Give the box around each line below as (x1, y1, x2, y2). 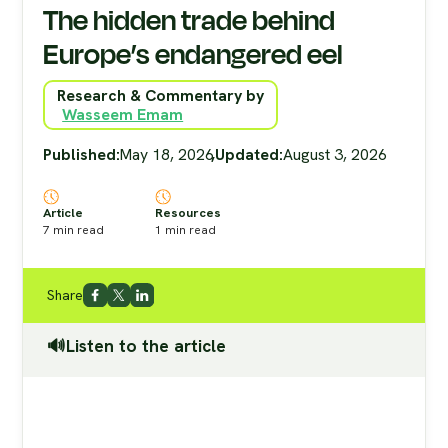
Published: (43, 144, 121, 166)
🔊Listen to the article (47, 334, 226, 357)
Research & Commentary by (57, 84, 265, 106)
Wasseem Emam (62, 103, 184, 125)
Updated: (214, 144, 283, 166)
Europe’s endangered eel (43, 34, 344, 76)
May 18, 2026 (120, 144, 215, 166)
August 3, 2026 (282, 144, 387, 166)
